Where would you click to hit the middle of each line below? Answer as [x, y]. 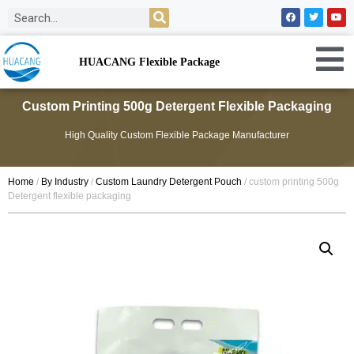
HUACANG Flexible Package [149, 62]
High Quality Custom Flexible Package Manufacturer [177, 135]
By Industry [65, 181]
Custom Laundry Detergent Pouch [169, 181]
